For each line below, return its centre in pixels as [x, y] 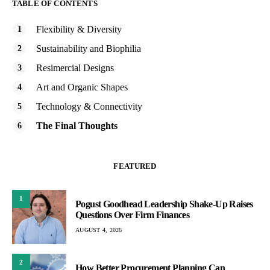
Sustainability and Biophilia [89, 48]
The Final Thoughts [77, 125]
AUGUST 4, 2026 [99, 230]
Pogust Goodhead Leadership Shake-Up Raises [164, 204]
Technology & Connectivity [89, 106]
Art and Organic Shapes [82, 87]
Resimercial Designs [75, 67]
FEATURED [135, 166]
